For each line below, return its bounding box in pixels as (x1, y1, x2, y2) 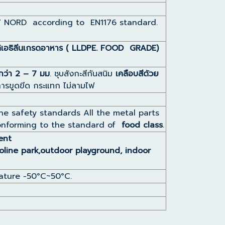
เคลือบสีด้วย (116, 68, 159, 80)
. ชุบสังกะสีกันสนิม (50, 68, 116, 80)
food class (122, 119, 163, 131)
